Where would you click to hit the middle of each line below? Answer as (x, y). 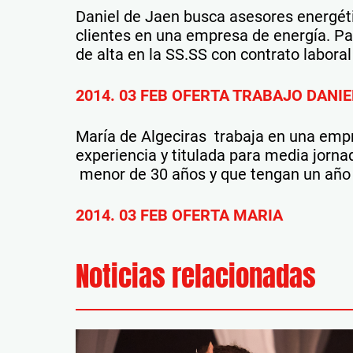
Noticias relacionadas (196, 277)
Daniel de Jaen (130, 17)
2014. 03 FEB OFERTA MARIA (179, 216)
